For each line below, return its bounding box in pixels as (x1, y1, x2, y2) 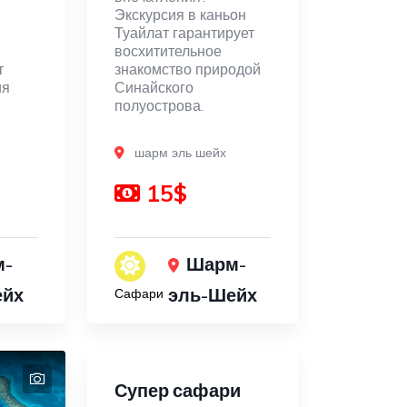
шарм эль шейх (134, 144, 226, 162)
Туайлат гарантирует (114, 24, 254, 43)
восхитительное (114, 42, 222, 61)
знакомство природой (114, 60, 261, 79)
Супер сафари (114, 379, 241, 402)
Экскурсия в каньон (114, 5, 246, 25)
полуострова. (114, 96, 203, 115)
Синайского (114, 78, 194, 97)
